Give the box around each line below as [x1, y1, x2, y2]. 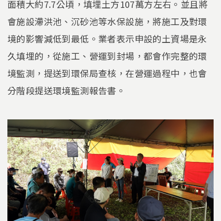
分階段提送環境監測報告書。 [7, 84, 126, 97]
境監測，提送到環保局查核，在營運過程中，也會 [7, 67, 207, 80]
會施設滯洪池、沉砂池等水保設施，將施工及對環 [7, 15, 207, 28]
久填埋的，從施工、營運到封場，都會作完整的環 [7, 49, 207, 63]
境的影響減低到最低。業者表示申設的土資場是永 [7, 32, 207, 45]
